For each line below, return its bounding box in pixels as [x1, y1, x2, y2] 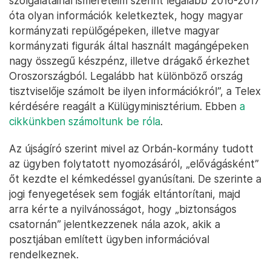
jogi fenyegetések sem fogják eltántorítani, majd [9, 188, 241, 201]
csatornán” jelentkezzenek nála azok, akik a [9, 218, 220, 231]
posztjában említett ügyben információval [9, 233, 209, 246]
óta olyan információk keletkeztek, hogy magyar [9, 9, 243, 22]
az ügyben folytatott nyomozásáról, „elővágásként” [9, 157, 259, 171]
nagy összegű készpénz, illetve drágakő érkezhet [9, 54, 250, 68]
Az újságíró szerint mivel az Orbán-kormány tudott [9, 142, 253, 155]
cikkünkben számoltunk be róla [9, 115, 160, 128]
